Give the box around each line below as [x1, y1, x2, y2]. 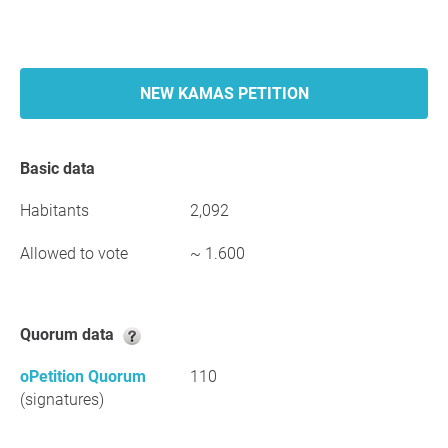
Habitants [20, 201, 89, 220]
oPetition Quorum [20, 367, 146, 386]
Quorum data [31, 325, 118, 344]
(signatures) [20, 390, 104, 409]
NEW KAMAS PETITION [139, 84, 309, 103]
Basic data [30, 159, 95, 178]
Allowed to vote [20, 244, 128, 263]
